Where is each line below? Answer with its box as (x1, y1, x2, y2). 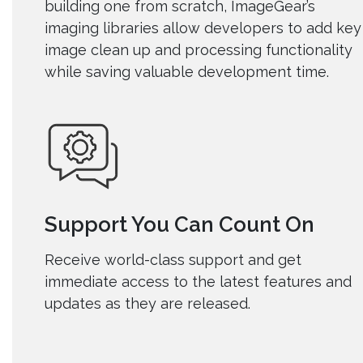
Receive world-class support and (45, 251, 274, 269)
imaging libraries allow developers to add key (45, 19, 361, 37)
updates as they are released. (45, 295, 254, 313)
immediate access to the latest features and (45, 273, 352, 291)
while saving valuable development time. (45, 63, 329, 81)
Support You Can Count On (45, 212, 314, 237)
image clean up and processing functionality (45, 41, 352, 59)
